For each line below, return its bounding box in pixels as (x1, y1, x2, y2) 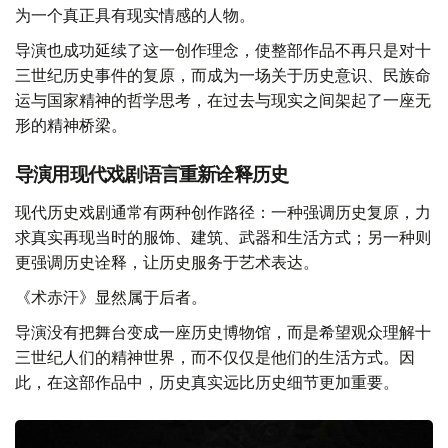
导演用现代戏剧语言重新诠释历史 (15, 163, 289, 187)
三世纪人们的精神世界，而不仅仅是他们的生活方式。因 (15, 347, 415, 368)
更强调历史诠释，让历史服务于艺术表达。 (15, 252, 319, 273)
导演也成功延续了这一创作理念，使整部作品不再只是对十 (15, 40, 431, 61)
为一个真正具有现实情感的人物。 (15, 5, 255, 26)
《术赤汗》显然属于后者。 (15, 287, 207, 308)
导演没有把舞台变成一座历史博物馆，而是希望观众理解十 (15, 322, 431, 343)
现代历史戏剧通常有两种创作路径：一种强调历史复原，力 (15, 202, 431, 223)
